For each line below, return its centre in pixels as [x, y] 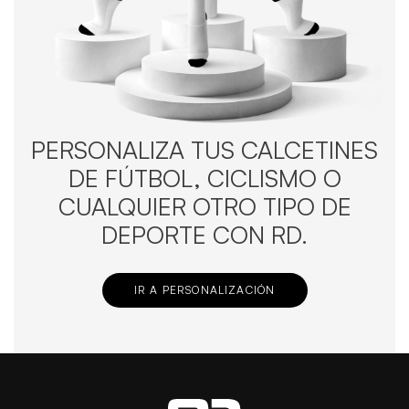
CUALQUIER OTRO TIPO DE [204, 205]
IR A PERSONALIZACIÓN [204, 290]
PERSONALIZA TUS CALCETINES [204, 149]
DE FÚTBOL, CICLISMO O [204, 177]
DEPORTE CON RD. [204, 234]
